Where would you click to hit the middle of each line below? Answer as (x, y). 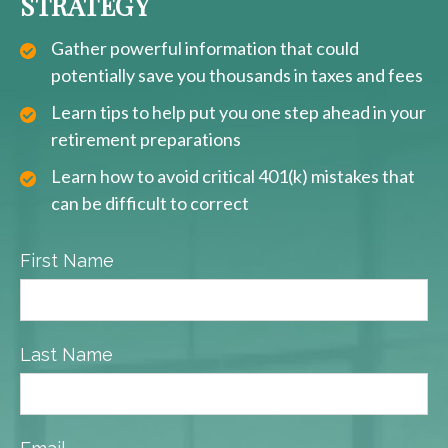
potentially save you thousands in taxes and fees (237, 75)
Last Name (66, 355)
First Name (67, 261)
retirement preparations (146, 139)
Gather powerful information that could (205, 48)
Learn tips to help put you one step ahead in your (238, 112)
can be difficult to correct (150, 203)
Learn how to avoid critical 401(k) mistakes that (233, 176)
